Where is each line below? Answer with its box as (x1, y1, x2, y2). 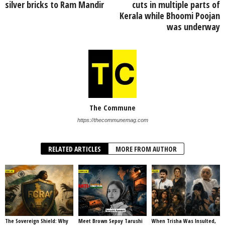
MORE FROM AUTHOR (116, 144, 177, 154)
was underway (167, 21, 220, 33)
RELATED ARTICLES (48, 144, 101, 154)
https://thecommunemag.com (77, 117, 148, 123)
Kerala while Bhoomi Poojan (120, 10, 220, 22)
